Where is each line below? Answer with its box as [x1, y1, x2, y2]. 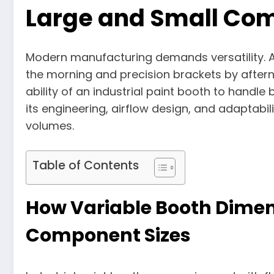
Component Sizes [26, 222, 191, 248]
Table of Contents [32, 157, 139, 174]
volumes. [26, 117, 74, 133]
